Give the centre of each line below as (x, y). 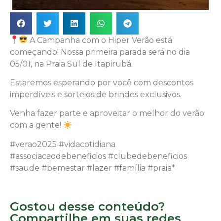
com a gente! (37, 125)
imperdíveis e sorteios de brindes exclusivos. (96, 94)
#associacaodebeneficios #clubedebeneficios (98, 156)
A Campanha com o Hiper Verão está (100, 40)
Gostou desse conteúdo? (87, 207)
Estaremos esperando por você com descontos (102, 82)
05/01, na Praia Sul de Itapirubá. (71, 64)
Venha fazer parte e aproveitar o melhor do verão (107, 113)
